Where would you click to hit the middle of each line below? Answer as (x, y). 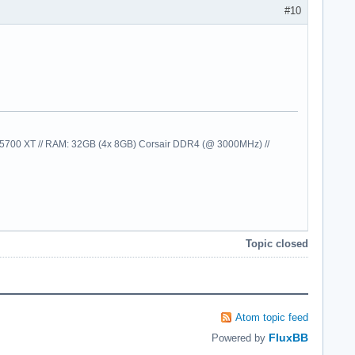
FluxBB (288, 337)
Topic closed (277, 243)
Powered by (240, 338)
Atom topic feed (272, 317)
